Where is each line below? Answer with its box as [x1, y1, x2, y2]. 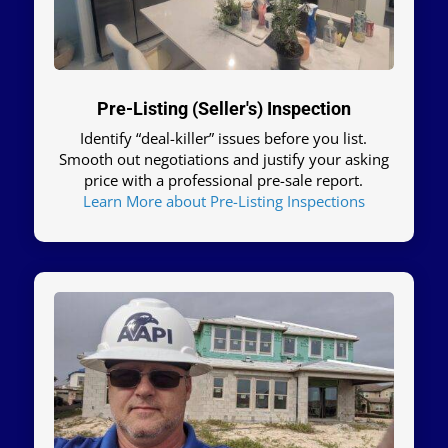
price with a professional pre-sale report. [84, 170, 364, 191]
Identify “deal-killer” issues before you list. [80, 128, 368, 149]
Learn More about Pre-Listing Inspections [82, 191, 365, 212]
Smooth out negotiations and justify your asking [58, 149, 389, 170]
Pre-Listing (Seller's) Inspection [96, 98, 351, 120]
